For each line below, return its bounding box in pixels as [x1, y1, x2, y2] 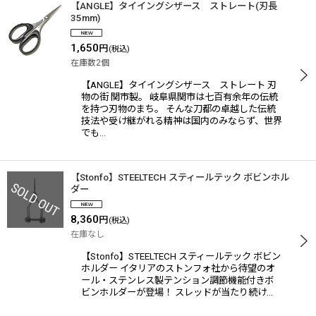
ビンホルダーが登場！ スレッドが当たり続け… [81, 287, 273, 298]
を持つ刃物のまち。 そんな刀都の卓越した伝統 [81, 104, 276, 114]
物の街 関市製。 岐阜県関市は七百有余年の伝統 [81, 92, 278, 102]
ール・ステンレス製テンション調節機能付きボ [81, 275, 274, 286]
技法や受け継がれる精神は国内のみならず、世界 [81, 116, 282, 126]
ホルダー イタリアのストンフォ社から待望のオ [81, 263, 275, 274]
